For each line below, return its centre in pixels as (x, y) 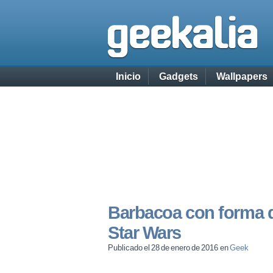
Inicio (128, 76)
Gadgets (179, 76)
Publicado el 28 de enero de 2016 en (169, 248)
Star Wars (145, 233)
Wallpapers (242, 76)
